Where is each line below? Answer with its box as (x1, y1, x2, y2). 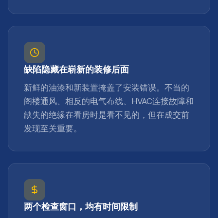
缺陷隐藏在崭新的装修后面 (24, 63, 129, 74)
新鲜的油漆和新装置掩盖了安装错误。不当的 (24, 82, 189, 93)
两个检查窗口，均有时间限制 (24, 200, 138, 212)
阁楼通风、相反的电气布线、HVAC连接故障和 (24, 96, 194, 107)
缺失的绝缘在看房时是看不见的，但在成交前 (24, 109, 189, 120)
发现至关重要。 (24, 123, 82, 134)
